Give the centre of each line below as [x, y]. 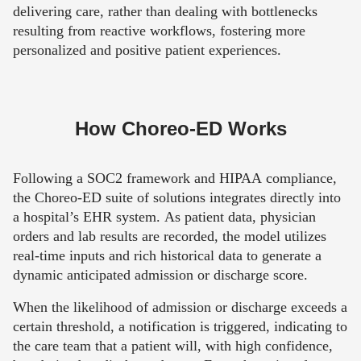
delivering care [56, 12]
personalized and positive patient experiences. [147, 50]
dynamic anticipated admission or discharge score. [160, 275]
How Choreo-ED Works [180, 129]
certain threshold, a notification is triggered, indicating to [180, 327]
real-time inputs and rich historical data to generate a [167, 256]
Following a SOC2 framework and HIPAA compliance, [175, 178]
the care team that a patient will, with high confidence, [173, 346]
